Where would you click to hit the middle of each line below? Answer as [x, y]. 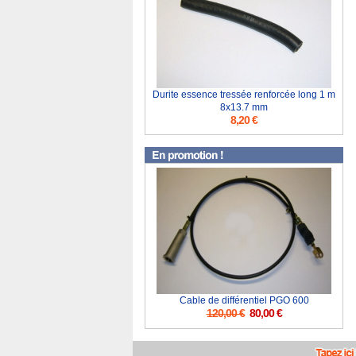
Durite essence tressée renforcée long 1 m [244, 95]
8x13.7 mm [244, 107]
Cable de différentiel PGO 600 [244, 300]
